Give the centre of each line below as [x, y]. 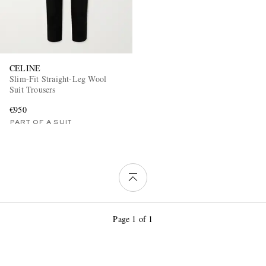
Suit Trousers [33, 90]
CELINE [25, 68]
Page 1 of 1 [133, 218]
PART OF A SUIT [41, 123]
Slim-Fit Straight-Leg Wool [58, 79]
